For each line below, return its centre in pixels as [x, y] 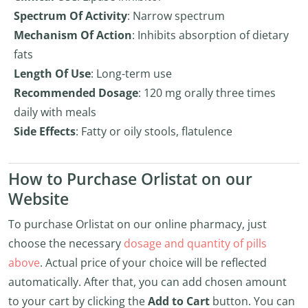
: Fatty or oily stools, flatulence [154, 131]
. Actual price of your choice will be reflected [153, 263]
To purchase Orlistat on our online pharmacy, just [137, 224]
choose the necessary [66, 243]
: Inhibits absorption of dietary [210, 35]
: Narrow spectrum [176, 16]
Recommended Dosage [76, 93]
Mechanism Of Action [73, 35]
